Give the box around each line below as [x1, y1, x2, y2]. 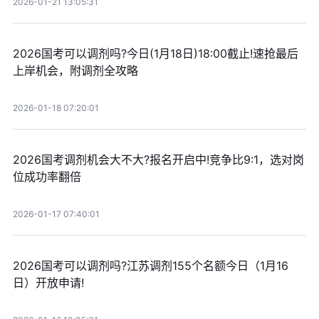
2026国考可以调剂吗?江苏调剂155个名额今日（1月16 [12, 258, 288, 273]
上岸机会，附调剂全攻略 [12, 63, 138, 78]
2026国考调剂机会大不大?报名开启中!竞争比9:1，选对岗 [12, 152, 304, 167]
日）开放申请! [12, 276, 84, 291]
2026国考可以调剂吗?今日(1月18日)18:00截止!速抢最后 [12, 46, 298, 61]
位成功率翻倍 [12, 169, 81, 184]
